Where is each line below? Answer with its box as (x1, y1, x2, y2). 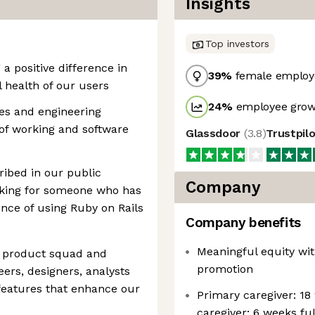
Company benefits (186, 214, 301, 231)
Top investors (205, 38, 269, 49)
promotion (197, 262, 253, 276)
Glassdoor (186, 127, 244, 140)
